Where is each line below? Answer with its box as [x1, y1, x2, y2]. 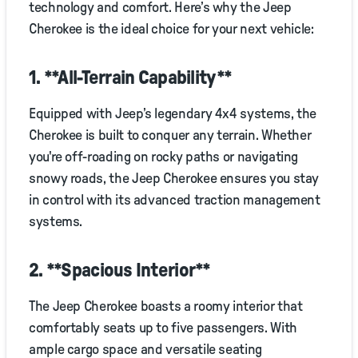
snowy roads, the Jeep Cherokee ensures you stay [29, 172, 320, 187]
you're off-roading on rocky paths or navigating [29, 150, 299, 165]
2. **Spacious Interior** [29, 261, 211, 281]
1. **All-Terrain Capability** [29, 69, 233, 89]
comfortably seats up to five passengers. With [29, 321, 297, 336]
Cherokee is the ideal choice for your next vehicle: [29, 22, 314, 38]
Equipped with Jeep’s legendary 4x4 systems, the [29, 107, 317, 122]
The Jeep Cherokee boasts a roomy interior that [29, 300, 303, 315]
